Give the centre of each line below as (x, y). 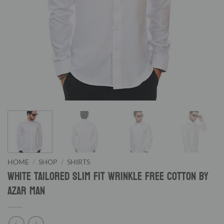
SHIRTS (79, 162)
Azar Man (26, 191)
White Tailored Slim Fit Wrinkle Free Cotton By (108, 176)
